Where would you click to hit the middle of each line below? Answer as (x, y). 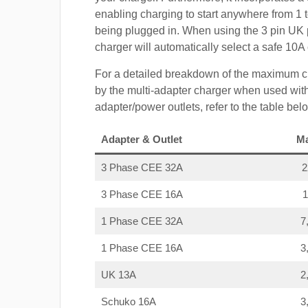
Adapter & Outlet (141, 140)
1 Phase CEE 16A (142, 248)
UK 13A (118, 275)
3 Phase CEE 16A (142, 195)
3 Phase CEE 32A (142, 168)
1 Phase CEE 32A (142, 221)
